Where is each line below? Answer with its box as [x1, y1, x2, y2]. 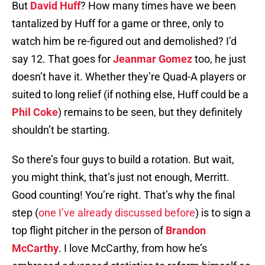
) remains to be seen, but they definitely [58, 106, 243, 119]
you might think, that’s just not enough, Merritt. [12, 171, 230, 184]
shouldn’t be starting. [12, 124, 110, 137]
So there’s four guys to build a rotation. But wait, [12, 153, 234, 166]
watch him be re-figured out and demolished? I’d [12, 35, 237, 48]
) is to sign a [195, 206, 251, 219]
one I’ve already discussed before [38, 206, 195, 219]
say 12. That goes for [12, 53, 113, 66]
